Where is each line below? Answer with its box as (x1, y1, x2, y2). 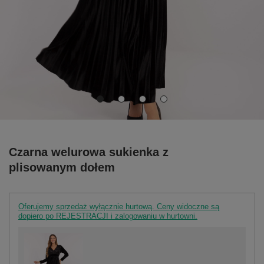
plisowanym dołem (9, 160, 115, 174)
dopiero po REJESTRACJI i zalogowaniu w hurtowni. (18, 211, 197, 220)
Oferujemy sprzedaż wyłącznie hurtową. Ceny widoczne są (18, 202, 219, 211)
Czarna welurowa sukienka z (9, 145, 169, 159)
